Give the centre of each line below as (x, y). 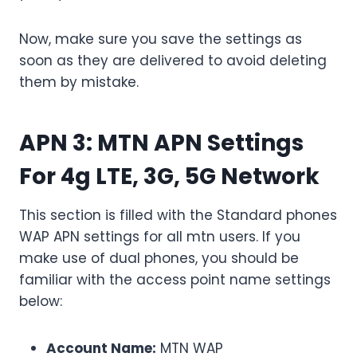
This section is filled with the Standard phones (178, 216)
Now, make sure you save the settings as (161, 39)
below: (41, 302)
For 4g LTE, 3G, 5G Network (169, 177)
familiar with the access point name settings (175, 280)
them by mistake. (79, 82)
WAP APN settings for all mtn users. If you (160, 237)
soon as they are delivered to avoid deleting (173, 61)
